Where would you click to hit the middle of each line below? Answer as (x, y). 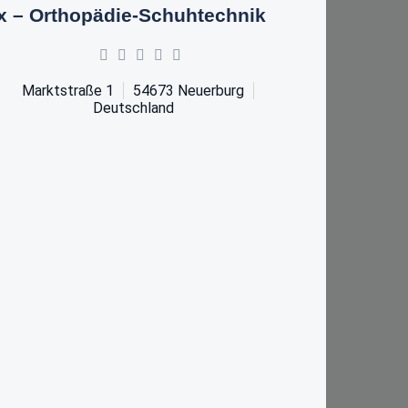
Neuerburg (210, 90)
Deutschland (133, 107)
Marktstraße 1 (67, 90)
